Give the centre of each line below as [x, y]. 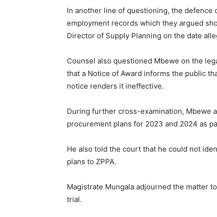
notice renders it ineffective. [115, 86]
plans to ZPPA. [92, 162]
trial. [74, 200]
